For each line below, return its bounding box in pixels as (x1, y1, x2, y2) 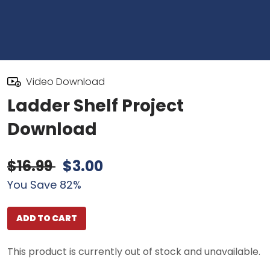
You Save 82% (7, 177, 81, 192)
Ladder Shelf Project (7, 94, 184, 118)
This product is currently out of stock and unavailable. (7, 245, 260, 259)
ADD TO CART (16, 212, 77, 224)
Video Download (25, 75, 105, 89)
